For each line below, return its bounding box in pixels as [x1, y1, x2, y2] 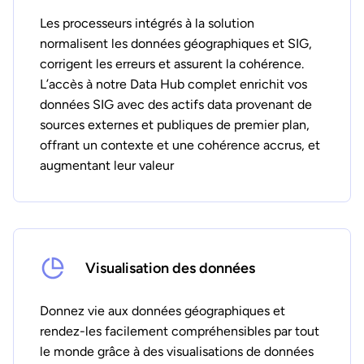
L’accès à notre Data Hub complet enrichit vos [40, 76, 307, 93]
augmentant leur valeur [40, 158, 174, 174]
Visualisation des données [85, 258, 255, 277]
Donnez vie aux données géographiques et [40, 303, 285, 319]
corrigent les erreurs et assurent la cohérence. [40, 56, 304, 72]
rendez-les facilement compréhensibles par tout [40, 323, 319, 340]
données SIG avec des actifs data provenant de [40, 97, 312, 113]
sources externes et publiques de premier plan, [40, 117, 310, 133]
